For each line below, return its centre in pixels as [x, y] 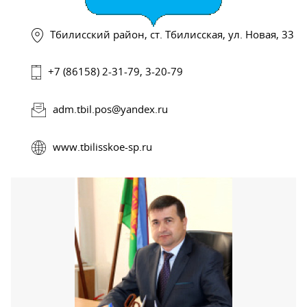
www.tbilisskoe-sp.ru [102, 146]
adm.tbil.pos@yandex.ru [110, 109]
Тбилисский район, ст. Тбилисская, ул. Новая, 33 [172, 34]
